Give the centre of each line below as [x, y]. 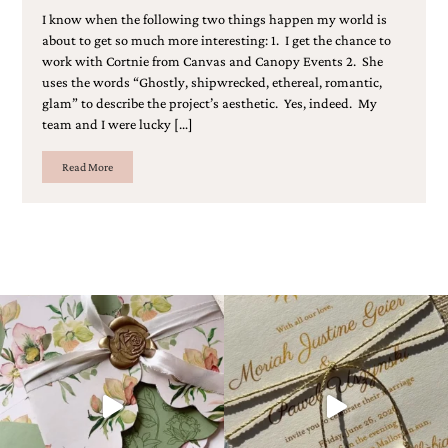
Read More [87, 167]
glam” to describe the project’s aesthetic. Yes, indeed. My [209, 103]
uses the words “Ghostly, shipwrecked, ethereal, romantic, [211, 82]
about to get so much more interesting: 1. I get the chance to [216, 40]
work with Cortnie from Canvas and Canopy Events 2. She [212, 61]
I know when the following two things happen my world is [214, 19]
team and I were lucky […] [117, 124]
